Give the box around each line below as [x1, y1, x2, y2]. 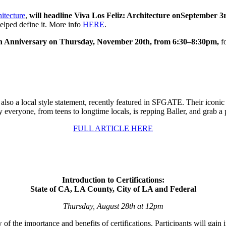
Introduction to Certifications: [62, 176, 164, 185]
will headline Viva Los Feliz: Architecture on [29, 11, 181, 20]
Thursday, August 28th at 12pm [63, 202, 163, 211]
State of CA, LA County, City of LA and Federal [30, 185, 196, 194]
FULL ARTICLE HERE [73, 124, 153, 133]
